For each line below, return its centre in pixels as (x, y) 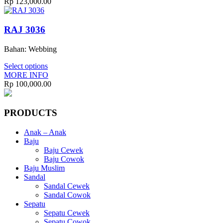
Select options (26, 66)
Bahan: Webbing (30, 49)
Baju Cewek (63, 150)
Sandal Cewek (67, 186)
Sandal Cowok (67, 195)
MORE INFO (26, 75)
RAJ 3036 (25, 30)
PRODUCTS (31, 113)
